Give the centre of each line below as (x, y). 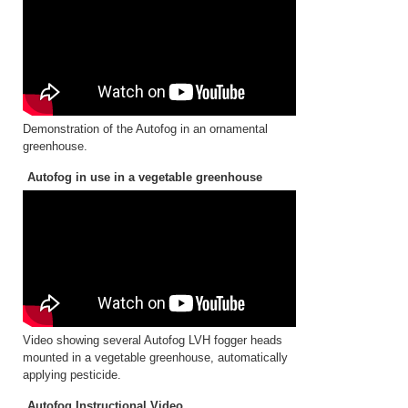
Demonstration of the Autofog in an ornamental (145, 129)
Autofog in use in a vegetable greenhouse (145, 177)
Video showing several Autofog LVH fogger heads (153, 340)
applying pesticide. (72, 375)
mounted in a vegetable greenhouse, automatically (155, 357)
